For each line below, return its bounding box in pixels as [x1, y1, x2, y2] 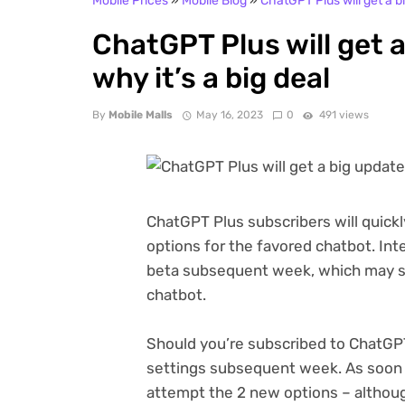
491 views [316, 108, 370, 121]
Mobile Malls [108, 108, 173, 121]
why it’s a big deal [92, 61, 330, 96]
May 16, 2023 [195, 108, 263, 121]
